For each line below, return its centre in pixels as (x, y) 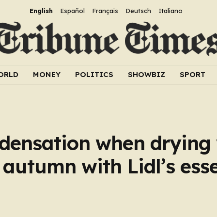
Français (105, 11)
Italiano (170, 11)
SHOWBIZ (147, 74)
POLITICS (94, 74)
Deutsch (138, 11)
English (41, 11)
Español (72, 11)
